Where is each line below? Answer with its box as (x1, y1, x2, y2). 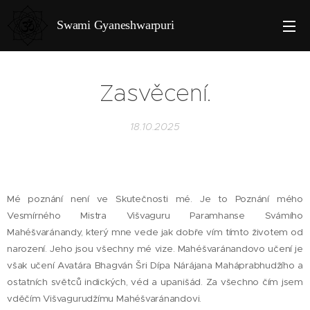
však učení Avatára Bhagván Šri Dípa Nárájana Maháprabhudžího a (7, 259, 303, 271)
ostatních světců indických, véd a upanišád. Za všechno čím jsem (7, 276, 303, 288)
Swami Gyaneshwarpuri (57, 18, 178, 32)
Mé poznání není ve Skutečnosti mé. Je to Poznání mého (7, 193, 303, 205)
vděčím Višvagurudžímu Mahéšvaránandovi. (7, 293, 202, 304)
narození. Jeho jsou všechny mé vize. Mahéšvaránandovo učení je (7, 243, 303, 255)
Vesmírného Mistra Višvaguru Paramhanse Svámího (7, 210, 303, 221)
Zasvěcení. (99, 79, 211, 107)
